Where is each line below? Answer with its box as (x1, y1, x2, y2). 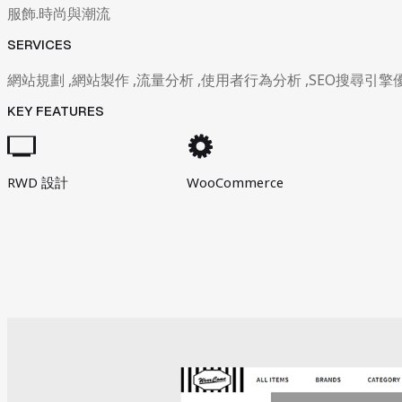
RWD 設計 (7, 173, 68, 192)
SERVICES (7, 36, 72, 54)
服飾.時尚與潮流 (7, 4, 110, 24)
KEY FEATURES (7, 102, 104, 120)
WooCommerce (187, 173, 284, 192)
